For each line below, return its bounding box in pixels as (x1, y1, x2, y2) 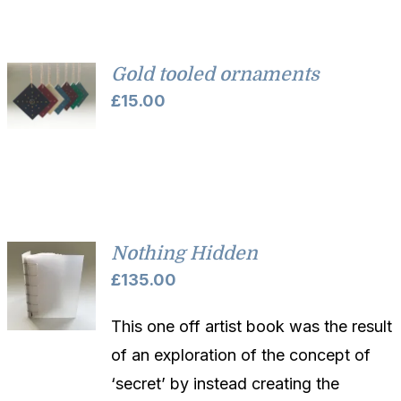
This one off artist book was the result (111, 316, 393, 336)
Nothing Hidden (111, 242, 259, 264)
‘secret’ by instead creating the (111, 373, 340, 393)
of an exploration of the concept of (111, 345, 371, 364)
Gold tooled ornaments (111, 63, 320, 85)
